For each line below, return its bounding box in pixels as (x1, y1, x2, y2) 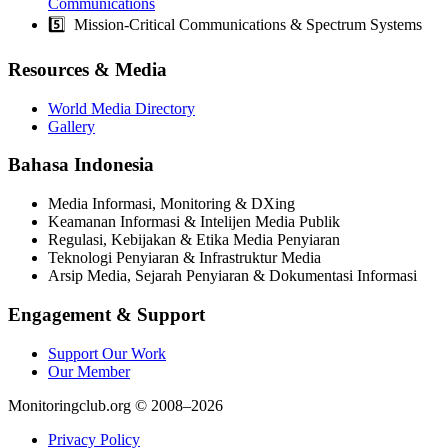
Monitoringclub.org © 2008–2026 (8, 396, 223, 414)
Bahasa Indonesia (8, 154, 154, 176)
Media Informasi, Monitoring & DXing (48, 195, 295, 213)
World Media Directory (48, 99, 195, 117)
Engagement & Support (8, 303, 205, 325)
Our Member (48, 362, 130, 380)
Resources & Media (8, 58, 167, 80)
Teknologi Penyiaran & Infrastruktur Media (48, 249, 321, 267)
